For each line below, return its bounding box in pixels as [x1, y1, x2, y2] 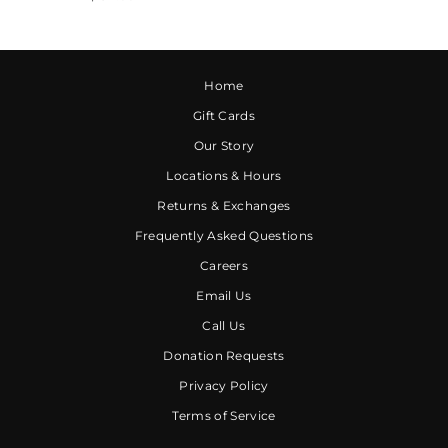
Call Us [202, 317, 246, 333]
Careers [199, 257, 249, 273]
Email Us [196, 287, 252, 303]
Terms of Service [172, 407, 276, 423]
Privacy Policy [179, 377, 269, 393]
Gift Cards [192, 107, 256, 123]
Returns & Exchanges [157, 197, 291, 213]
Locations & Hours [166, 167, 282, 183]
